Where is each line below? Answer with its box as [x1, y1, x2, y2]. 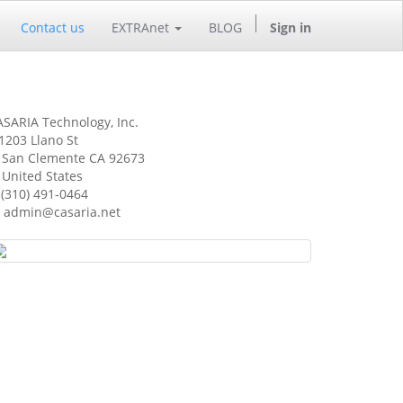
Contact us [21, 18, 85, 36]
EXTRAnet [112, 18, 169, 36]
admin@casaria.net [4, 203, 121, 220]
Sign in [270, 18, 311, 36]
